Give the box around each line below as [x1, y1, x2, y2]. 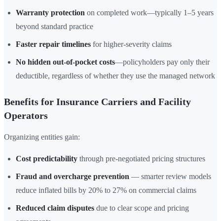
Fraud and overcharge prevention [16, 172, 129, 181]
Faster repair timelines [16, 40, 91, 49]
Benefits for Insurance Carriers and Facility [4, 96, 191, 108]
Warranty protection [16, 8, 85, 17]
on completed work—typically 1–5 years [85, 8, 214, 17]
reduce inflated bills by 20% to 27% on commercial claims [16, 186, 196, 195]
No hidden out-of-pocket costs [16, 58, 115, 67]
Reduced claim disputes [16, 204, 94, 213]
